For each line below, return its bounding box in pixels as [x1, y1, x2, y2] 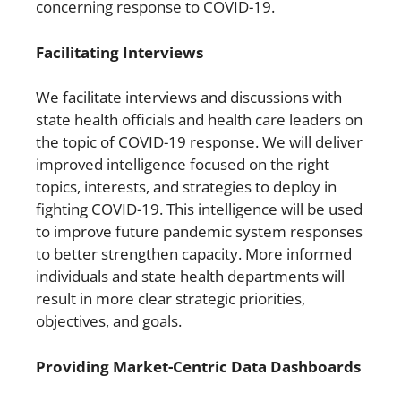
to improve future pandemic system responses [36, 221, 363, 243]
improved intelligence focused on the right [36, 154, 329, 175]
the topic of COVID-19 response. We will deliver [36, 132, 363, 153]
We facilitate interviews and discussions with [36, 87, 342, 108]
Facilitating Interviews [36, 41, 203, 63]
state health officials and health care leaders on [36, 109, 363, 131]
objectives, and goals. [36, 311, 182, 332]
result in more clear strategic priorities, [36, 288, 305, 310]
